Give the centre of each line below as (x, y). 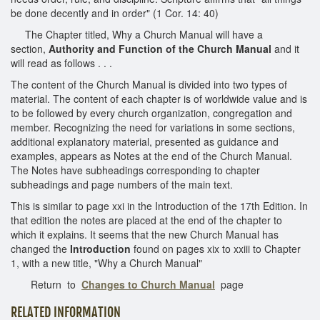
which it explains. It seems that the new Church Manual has (145, 234)
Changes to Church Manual (148, 284)
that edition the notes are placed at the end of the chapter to (146, 220)
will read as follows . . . (61, 62)
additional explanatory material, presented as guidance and (145, 141)
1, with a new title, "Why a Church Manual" (106, 262)
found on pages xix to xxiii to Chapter (216, 248)
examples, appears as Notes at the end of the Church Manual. (151, 155)
